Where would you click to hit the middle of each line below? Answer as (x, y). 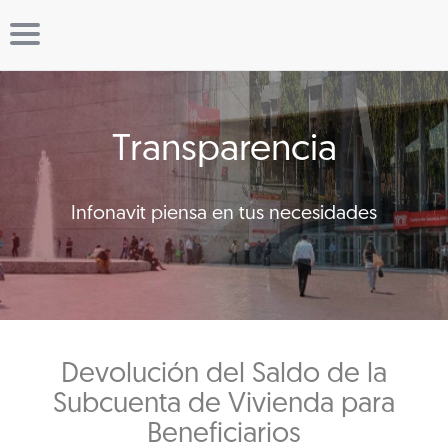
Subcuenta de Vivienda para (224, 405)
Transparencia (224, 150)
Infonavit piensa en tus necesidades (224, 213)
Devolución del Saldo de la (224, 375)
